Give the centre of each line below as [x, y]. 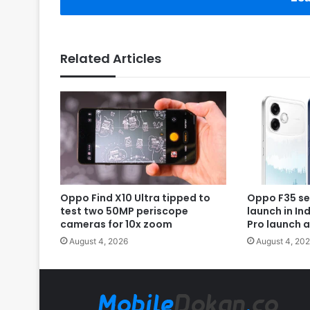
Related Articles [111, 58]
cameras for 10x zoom [116, 225]
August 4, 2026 [99, 241]
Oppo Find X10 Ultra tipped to [135, 198]
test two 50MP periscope [124, 211]
